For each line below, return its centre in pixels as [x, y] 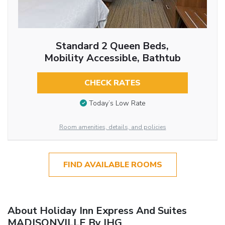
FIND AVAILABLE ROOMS [113, 164]
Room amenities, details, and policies [113, 127]
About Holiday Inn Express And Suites [97, 210]
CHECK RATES [112, 83]
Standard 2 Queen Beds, [113, 46]
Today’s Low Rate [117, 103]
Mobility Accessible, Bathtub [112, 58]
